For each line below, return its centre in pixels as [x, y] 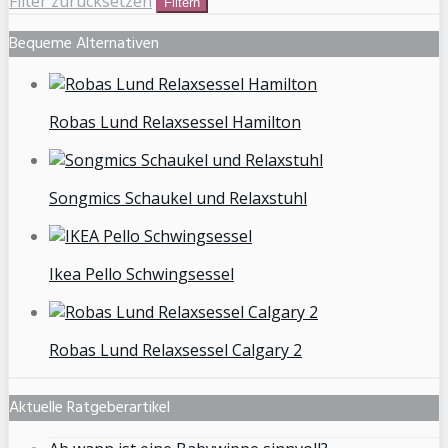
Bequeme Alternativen [84, 44]
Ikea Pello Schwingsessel [141, 274]
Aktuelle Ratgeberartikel [89, 408]
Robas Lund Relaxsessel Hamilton [175, 122]
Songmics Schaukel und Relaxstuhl [178, 198]
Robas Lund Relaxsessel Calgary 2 [175, 350]
